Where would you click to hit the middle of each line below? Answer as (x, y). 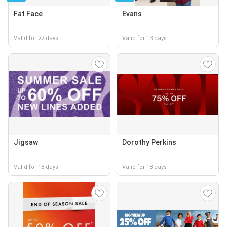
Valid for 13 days (144, 38)
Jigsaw (26, 142)
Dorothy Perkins (149, 142)
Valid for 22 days (36, 38)
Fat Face (28, 14)
